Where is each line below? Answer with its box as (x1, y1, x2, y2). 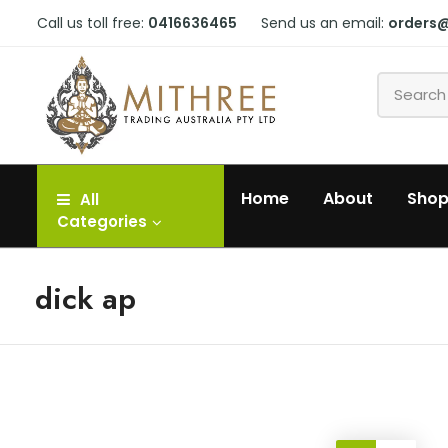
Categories (57, 211, 147, 233)
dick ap (35, 277, 136, 321)
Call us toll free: (37, 13, 148, 33)
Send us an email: (261, 13, 388, 33)
